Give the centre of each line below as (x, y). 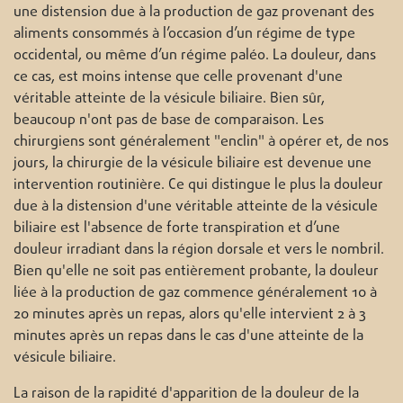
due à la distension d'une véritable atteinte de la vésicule (196, 207)
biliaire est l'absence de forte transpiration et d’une (177, 229)
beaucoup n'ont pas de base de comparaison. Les (169, 121)
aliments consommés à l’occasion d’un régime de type (184, 35)
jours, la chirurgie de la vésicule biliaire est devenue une (193, 164)
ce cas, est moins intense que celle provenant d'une (178, 78)
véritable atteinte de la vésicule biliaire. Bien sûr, (169, 99)
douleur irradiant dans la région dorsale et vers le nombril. (199, 251)
